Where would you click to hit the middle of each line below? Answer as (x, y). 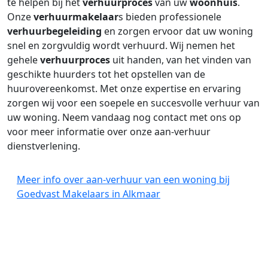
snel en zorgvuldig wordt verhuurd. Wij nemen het (121, 45)
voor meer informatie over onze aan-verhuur (109, 132)
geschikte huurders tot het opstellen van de (106, 74)
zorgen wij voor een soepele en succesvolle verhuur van (133, 103)
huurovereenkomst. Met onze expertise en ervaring (124, 89)
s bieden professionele (170, 17)
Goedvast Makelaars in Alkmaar (89, 194)
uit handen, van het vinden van (181, 60)
